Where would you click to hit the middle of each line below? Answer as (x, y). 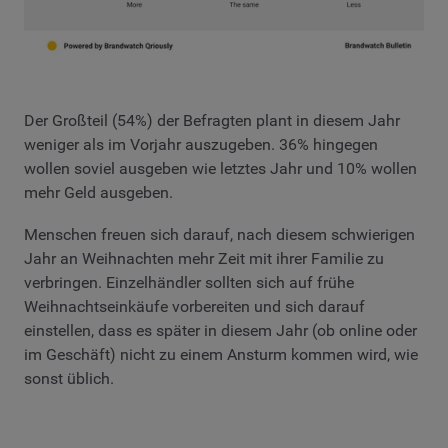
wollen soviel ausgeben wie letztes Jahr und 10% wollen (220, 169)
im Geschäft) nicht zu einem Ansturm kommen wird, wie (221, 354)
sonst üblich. (69, 378)
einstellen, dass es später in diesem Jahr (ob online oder (220, 330)
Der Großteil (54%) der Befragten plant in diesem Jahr (212, 121)
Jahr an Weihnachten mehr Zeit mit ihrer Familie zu (204, 258)
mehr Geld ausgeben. (98, 193)
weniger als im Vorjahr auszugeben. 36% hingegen (201, 145)
